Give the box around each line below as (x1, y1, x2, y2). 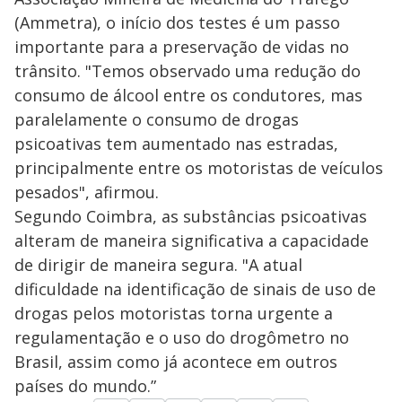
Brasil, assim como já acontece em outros (14, 351, 337, 373)
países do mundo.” (14, 375, 156, 398)
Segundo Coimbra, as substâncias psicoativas (14, 205, 367, 228)
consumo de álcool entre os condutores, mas (14, 84, 363, 107)
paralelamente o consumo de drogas (14, 109, 299, 131)
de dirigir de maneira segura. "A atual (14, 254, 302, 276)
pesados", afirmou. (14, 181, 159, 204)
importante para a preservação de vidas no (14, 36, 349, 58)
